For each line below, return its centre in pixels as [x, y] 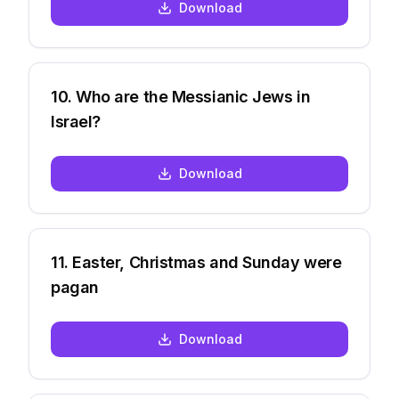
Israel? [76, 122]
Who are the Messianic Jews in [193, 97]
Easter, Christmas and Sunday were [207, 262]
